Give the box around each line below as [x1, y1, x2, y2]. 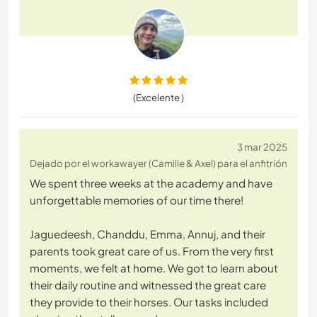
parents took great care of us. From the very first [30, 244, 274, 258]
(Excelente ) [133, 91, 184, 104]
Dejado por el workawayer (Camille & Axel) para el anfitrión [30, 157, 287, 170]
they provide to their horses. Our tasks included [30, 295, 268, 309]
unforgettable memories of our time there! [30, 193, 243, 207]
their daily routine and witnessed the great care [30, 278, 266, 292]
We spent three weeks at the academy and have [30, 176, 272, 190]
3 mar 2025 [237, 141, 287, 154]
